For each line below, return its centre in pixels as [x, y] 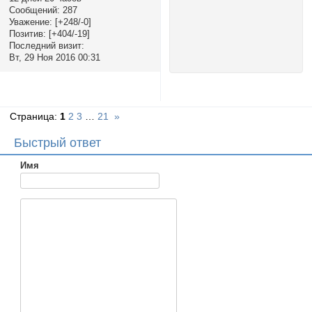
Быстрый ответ [57, 142]
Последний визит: [46, 45]
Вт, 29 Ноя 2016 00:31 [54, 57]
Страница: [35, 117]
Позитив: [27, 33]
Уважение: [30, 22]
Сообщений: [34, 10]
